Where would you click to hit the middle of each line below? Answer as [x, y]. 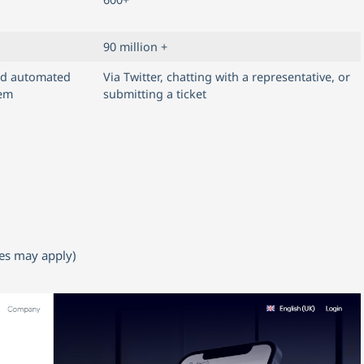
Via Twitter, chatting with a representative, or [227, 76]
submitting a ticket [155, 93]
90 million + [135, 46]
